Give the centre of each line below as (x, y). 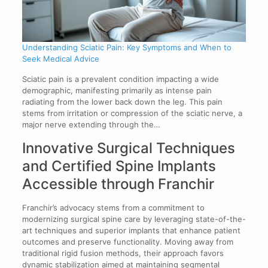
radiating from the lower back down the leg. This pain (122, 102)
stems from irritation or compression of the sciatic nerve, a (132, 113)
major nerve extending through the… (91, 125)
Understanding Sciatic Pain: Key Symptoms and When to (127, 48)
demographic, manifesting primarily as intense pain (117, 91)
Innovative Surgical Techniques (128, 148)
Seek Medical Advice (60, 59)
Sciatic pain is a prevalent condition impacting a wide (120, 79)
